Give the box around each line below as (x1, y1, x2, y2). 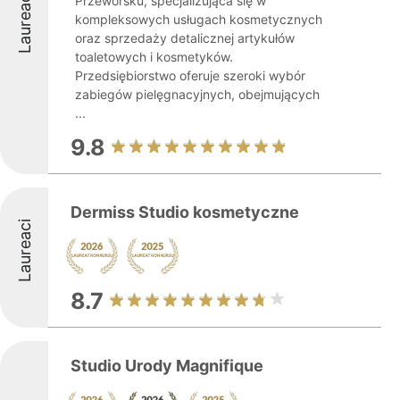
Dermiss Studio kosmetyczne (71, 203, 299, 221)
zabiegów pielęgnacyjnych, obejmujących (75, 87, 320, 102)
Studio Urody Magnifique (71, 356, 263, 375)
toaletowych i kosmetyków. (75, 49, 233, 64)
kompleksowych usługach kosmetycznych (75, 12, 322, 27)
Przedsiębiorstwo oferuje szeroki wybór (75, 68, 305, 83)
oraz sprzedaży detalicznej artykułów (75, 30, 295, 46)
